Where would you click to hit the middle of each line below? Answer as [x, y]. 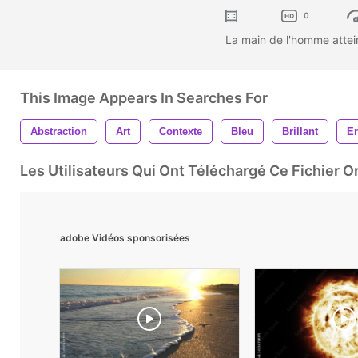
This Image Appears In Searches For [144, 97]
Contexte [181, 131]
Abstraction [59, 131]
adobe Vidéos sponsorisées [125, 237]
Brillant [300, 131]
